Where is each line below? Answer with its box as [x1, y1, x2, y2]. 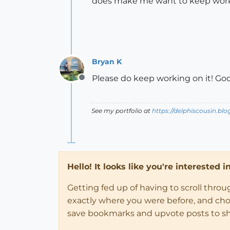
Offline [81, 78, 108, 88]
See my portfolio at [91, 106, 152, 114]
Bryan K [92, 57, 122, 67]
